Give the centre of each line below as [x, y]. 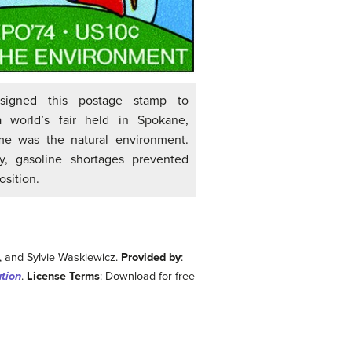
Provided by [151, 257]
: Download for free [147, 276]
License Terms [63, 276]
